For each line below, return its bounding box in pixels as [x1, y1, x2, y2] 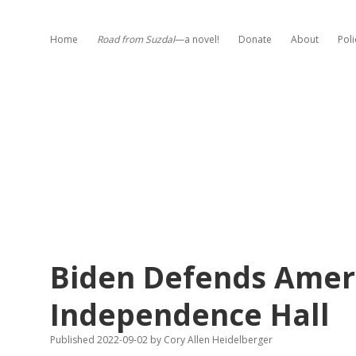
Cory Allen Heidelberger [161, 333, 273, 346]
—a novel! [175, 33, 219, 46]
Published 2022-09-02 [50, 333, 150, 346]
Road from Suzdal [97, 33, 175, 46]
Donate [238, 33, 272, 46]
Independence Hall [50, 294, 330, 335]
